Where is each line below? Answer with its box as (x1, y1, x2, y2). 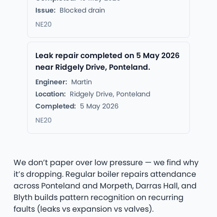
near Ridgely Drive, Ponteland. (35, 62, 150, 73)
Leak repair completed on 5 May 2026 (35, 50, 180, 61)
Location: (35, 89, 66, 99)
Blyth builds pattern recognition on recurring (14, 192, 184, 203)
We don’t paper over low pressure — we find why (14, 157, 199, 169)
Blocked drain (60, 5, 105, 15)
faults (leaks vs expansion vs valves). (14, 203, 154, 215)
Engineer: (35, 77, 67, 87)
